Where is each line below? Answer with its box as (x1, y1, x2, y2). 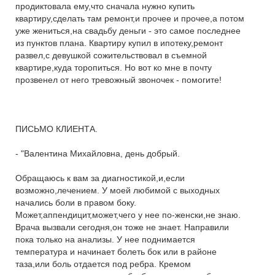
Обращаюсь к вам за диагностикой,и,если (15, 173, 185, 183)
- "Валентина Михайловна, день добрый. (15, 149, 180, 158)
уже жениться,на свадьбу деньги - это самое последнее (15, 26, 241, 36)
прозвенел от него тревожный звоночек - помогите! (15, 75, 222, 85)
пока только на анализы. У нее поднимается (15, 234, 195, 244)
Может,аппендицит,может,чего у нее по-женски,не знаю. (15, 210, 241, 220)
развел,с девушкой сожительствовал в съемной (15, 50, 207, 60)
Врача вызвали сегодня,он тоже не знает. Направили (15, 222, 229, 232)
